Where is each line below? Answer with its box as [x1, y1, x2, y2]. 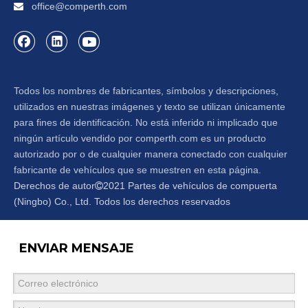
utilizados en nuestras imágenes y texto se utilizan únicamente [14, 100, 285, 112]
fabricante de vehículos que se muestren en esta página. [14, 164, 261, 175]
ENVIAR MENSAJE [19, 240, 134, 256]
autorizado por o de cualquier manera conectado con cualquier [14, 148, 287, 159]
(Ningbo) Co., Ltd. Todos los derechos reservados [14, 195, 230, 207]
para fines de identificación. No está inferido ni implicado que [14, 116, 278, 128]
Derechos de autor [14, 179, 95, 191]
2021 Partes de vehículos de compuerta [103, 179, 277, 191]
